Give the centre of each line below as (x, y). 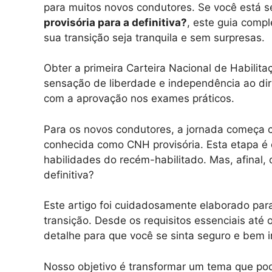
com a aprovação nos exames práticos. (139, 99)
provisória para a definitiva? (115, 22)
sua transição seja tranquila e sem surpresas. (154, 37)
